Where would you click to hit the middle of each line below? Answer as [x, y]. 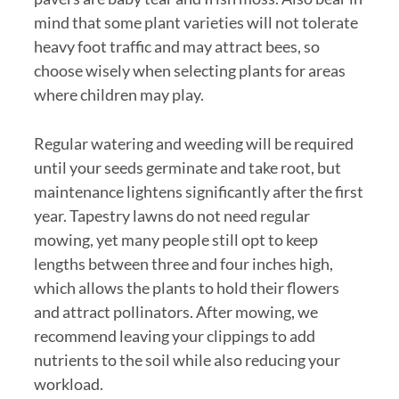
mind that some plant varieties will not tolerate [195, 22]
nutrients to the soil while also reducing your [187, 359]
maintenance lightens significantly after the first [198, 191]
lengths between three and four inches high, [183, 263]
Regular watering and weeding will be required [193, 143]
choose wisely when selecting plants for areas [189, 70]
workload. [68, 383]
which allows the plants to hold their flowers [186, 287]
